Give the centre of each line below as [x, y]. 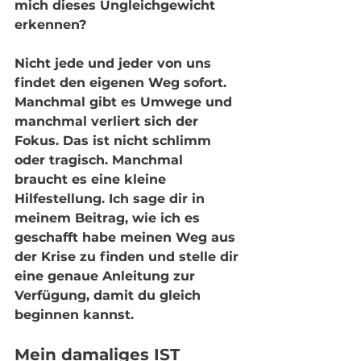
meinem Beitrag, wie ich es [109, 218]
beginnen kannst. [76, 315]
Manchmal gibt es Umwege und [125, 102]
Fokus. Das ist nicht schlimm [115, 141]
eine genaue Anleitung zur [107, 276]
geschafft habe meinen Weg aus [127, 237]
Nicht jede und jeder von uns [115, 63]
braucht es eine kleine [92, 179]
